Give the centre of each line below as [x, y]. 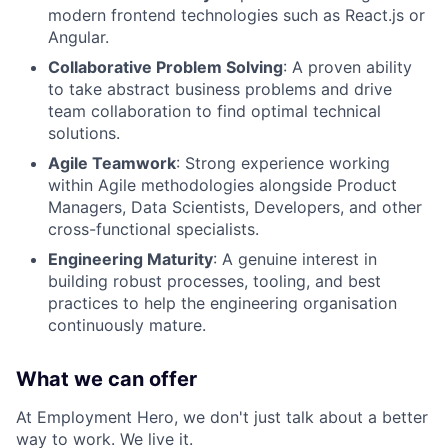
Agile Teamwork [112, 163]
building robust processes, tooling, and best [214, 281]
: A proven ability [347, 67]
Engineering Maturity [130, 259]
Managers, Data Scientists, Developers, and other [235, 207]
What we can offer [106, 379]
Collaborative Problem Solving [165, 67]
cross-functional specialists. [153, 229]
